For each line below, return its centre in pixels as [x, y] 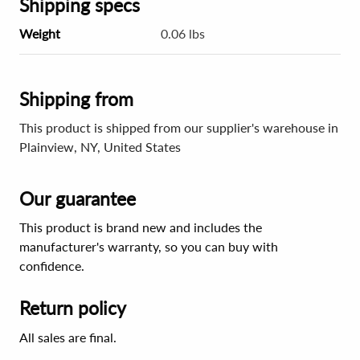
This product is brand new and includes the [141, 227]
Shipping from [76, 99]
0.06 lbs [183, 33]
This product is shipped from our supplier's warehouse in [179, 127]
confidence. [52, 266]
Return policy [73, 308]
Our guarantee [78, 198]
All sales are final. [68, 337]
